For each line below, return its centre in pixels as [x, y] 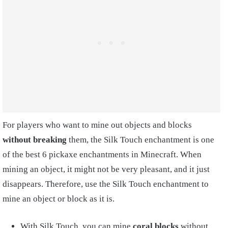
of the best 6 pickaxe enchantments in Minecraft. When [102, 154]
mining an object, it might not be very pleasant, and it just [106, 169]
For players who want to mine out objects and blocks [97, 125]
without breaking [35, 139]
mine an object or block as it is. [59, 198]
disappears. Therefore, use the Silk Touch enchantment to [106, 184]
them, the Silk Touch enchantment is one [140, 139]
